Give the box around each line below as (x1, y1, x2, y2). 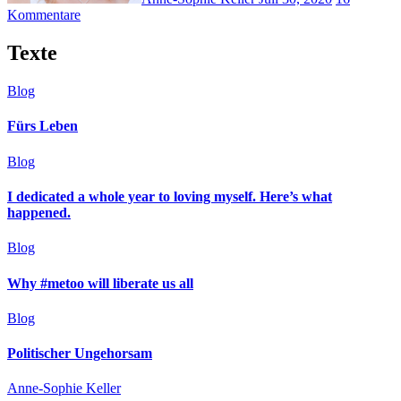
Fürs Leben (7, 118, 78, 134)
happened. (7, 205, 71, 221)
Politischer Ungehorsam (7, 346, 152, 362)
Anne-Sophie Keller (7, 380, 121, 397)
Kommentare (7, 7, 81, 23)
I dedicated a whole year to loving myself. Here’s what (7, 189, 332, 205)
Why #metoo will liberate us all (7, 275, 193, 291)
